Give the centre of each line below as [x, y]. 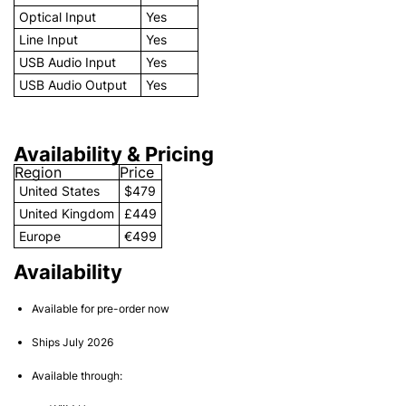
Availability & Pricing [114, 154]
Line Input [48, 39]
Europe [40, 236]
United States [59, 190]
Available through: [77, 375]
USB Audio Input [68, 62]
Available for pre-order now [101, 308]
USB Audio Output [73, 84]
